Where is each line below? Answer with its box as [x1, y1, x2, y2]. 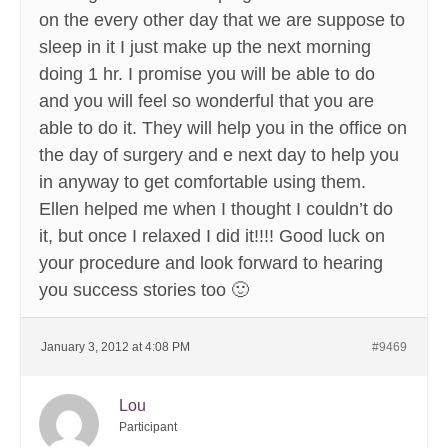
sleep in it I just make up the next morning [39, 37, 371, 58]
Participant [119, 420, 177, 435]
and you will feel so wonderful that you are [39, 91, 374, 112]
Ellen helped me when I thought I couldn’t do [39, 199, 393, 220]
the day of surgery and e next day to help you [39, 145, 399, 166]
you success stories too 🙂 [39, 280, 249, 301]
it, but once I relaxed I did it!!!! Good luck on [39, 226, 385, 247]
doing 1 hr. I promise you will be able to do [39, 64, 375, 85]
